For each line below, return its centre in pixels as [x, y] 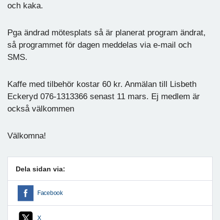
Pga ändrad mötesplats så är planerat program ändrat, [107, 32]
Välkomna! [27, 136]
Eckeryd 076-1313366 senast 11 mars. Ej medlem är [104, 96]
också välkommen [41, 109]
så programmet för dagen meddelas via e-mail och [99, 45]
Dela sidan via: [41, 169]
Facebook [50, 193]
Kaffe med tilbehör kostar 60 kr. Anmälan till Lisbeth [102, 84]
